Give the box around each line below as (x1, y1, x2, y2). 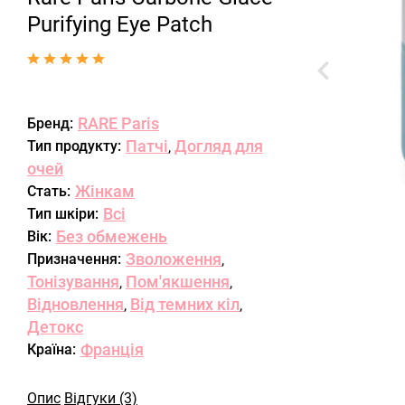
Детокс (27, 317, 83, 336)
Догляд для (174, 137, 263, 155)
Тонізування (27, 272, 119, 291)
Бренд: (27, 115, 73, 132)
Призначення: (27, 250, 121, 268)
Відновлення (27, 295, 124, 314)
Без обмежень (56, 227, 167, 246)
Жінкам (75, 182, 135, 201)
